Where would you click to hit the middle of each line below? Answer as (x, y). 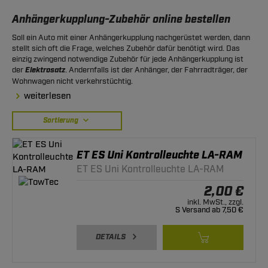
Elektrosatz (45, 70)
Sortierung (61, 121)
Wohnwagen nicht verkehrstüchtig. (72, 81)
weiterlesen (48, 96)
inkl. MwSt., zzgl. (215, 202)
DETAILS (110, 237)
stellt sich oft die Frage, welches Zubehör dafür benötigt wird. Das (126, 48)
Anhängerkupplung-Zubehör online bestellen (121, 20)
